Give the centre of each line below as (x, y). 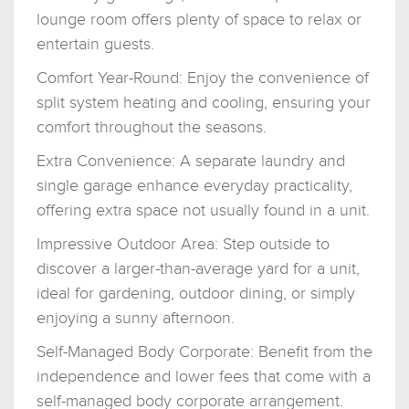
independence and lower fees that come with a (204, 376)
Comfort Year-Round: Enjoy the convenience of (203, 78)
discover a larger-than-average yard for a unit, (198, 268)
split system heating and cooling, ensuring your (204, 102)
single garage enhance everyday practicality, (194, 185)
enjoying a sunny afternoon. (136, 318)
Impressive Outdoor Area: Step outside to (183, 244)
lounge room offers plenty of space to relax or (199, 19)
